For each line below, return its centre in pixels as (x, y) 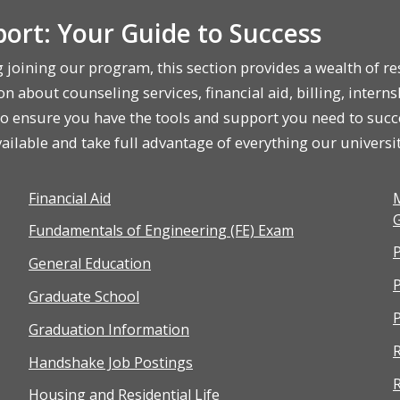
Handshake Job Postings (110, 362)
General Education (89, 264)
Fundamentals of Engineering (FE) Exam (161, 231)
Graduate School (83, 297)
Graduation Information (108, 329)
